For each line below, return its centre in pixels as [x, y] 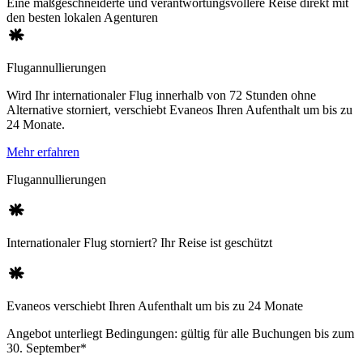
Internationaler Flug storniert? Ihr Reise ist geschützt [139, 243]
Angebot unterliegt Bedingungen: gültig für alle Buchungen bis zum [180, 334]
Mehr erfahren [43, 152]
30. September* [47, 348]
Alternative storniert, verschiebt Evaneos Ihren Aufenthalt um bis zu [179, 110]
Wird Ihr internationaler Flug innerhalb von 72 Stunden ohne [161, 96]
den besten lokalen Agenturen [82, 18]
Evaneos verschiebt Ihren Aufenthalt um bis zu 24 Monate [155, 306]
